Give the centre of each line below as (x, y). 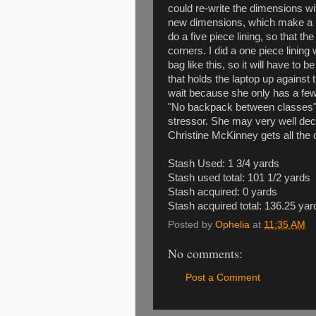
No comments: (205, 254)
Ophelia (232, 225)
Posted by (192, 225)
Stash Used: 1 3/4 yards (224, 163)
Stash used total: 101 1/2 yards (241, 177)
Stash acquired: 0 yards (223, 192)
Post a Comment (223, 277)
